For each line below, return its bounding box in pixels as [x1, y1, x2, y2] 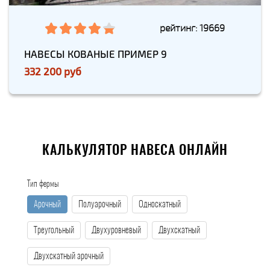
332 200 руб [24, 64, 81, 78]
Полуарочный [78, 200, 121, 210]
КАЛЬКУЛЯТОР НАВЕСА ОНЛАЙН [42, 144, 228, 158]
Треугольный [34, 226, 74, 236]
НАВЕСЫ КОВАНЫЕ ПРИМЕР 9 [24, 47, 167, 61]
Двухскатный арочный [34, 252, 104, 262]
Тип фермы [27, 180, 58, 189]
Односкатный [139, 200, 181, 210]
